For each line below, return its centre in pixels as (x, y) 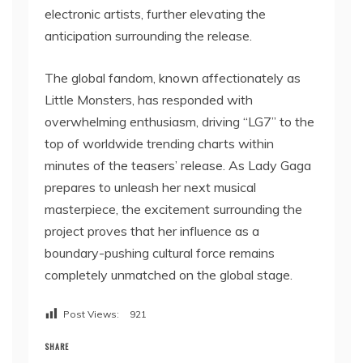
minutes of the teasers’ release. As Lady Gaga (178, 165)
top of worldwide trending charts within (159, 143)
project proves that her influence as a (152, 231)
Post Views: (91, 314)
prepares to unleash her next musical (150, 187)
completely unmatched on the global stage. (169, 274)
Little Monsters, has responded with (149, 99)
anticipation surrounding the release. (148, 35)
